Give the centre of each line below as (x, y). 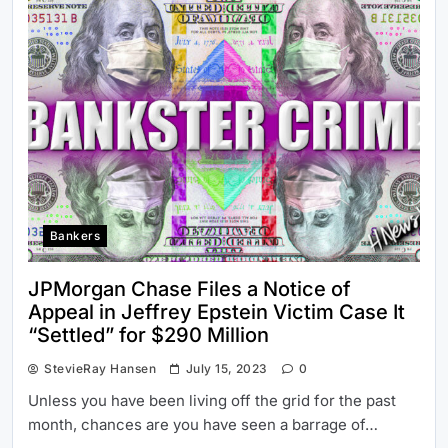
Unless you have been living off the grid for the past (212, 400)
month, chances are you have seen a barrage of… (203, 424)
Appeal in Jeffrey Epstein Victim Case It (216, 311)
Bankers (75, 235)
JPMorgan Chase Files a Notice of (189, 288)
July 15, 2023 (226, 368)
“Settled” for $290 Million (151, 334)
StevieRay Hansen (100, 368)
